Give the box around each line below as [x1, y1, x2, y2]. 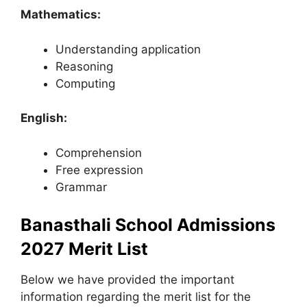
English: [21, 111, 67, 125]
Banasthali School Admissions [21, 214, 275, 235]
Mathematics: [21, 8, 101, 21]
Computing [56, 76, 115, 90]
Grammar [56, 180, 107, 194]
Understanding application [56, 42, 201, 56]
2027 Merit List [21, 238, 148, 259]
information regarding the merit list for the [21, 290, 251, 304]
